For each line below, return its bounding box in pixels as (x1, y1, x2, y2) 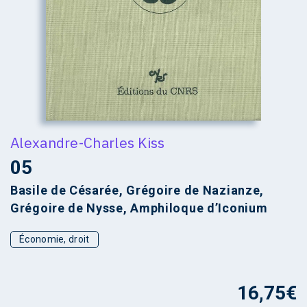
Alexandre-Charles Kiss (10, 132, 165, 152)
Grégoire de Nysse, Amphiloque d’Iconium (10, 200, 268, 215)
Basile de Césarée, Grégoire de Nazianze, (10, 182, 265, 197)
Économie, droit (19, 233, 90, 245)
